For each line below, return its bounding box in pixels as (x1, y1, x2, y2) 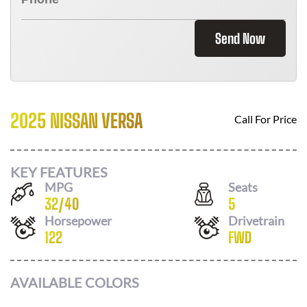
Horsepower (45, 212, 112, 228)
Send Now (215, 30, 265, 47)
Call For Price (234, 112, 297, 125)
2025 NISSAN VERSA (10, 109, 143, 132)
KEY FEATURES (10, 163, 108, 180)
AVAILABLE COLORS (10, 274, 139, 291)
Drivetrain (228, 212, 284, 228)
